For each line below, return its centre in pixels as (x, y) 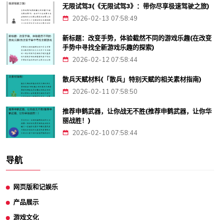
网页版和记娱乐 (36, 187)
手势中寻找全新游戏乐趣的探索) (108, 47)
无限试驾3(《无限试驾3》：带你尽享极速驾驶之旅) (136, 6)
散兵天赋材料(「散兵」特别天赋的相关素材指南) (132, 79)
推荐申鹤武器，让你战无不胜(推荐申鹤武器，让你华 (137, 111)
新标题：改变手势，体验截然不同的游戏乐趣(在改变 (137, 38)
